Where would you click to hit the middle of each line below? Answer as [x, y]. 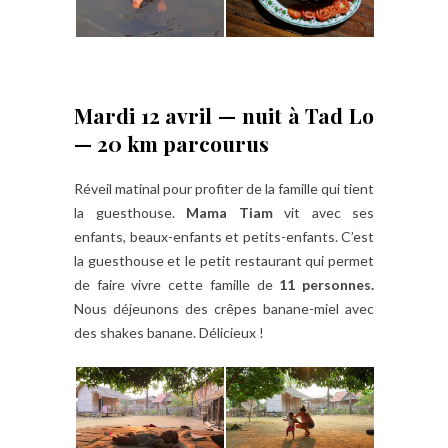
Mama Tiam [229, 212]
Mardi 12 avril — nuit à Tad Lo [224, 114]
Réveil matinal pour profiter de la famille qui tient [224, 188]
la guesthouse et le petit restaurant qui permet [224, 260]
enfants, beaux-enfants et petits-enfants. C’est [224, 236]
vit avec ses [323, 212]
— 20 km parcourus [171, 142]
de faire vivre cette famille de [177, 284]
